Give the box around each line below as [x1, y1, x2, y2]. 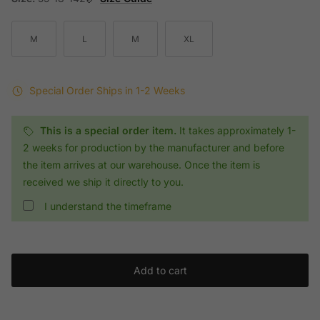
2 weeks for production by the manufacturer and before [23, 141, 284, 154]
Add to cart [133, 264, 187, 276]
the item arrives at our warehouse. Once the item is [23, 159, 260, 171]
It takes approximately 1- [179, 124, 296, 137]
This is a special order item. [40, 124, 176, 137]
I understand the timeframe [44, 200, 171, 213]
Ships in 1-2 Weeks [96, 84, 185, 96]
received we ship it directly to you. [23, 176, 184, 189]
